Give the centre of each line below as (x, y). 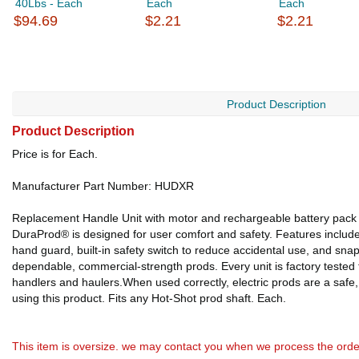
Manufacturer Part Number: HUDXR (103, 186)
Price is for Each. (55, 154)
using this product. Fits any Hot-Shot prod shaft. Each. (149, 298)
